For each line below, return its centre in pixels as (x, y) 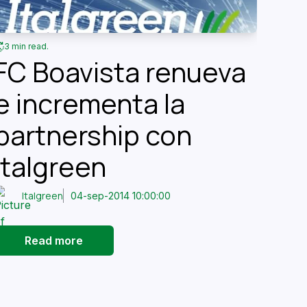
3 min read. (27, 47)
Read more (54, 240)
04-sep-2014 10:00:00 (121, 196)
